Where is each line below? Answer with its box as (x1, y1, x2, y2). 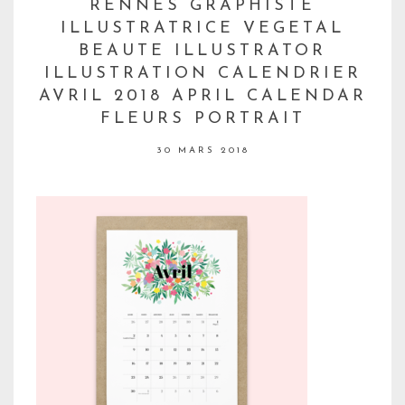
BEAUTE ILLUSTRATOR (79, 42, 326, 61)
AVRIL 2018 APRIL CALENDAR (38, 88, 367, 106)
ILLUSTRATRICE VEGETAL (61, 20, 344, 38)
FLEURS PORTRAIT (99, 110, 306, 128)
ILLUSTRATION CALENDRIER (43, 65, 362, 83)
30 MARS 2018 (155, 146, 250, 156)
